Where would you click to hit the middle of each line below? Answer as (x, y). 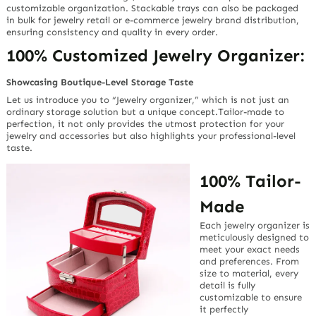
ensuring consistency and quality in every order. (113, 32)
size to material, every (249, 273)
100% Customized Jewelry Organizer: (156, 56)
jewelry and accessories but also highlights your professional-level (151, 135)
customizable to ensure (250, 297)
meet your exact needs (249, 249)
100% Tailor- (250, 181)
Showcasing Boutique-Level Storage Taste (100, 83)
